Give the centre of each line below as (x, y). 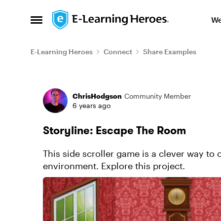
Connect (118, 52)
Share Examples (170, 52)
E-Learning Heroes (62, 52)
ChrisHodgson (97, 96)
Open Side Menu (65, 23)
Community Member (158, 96)
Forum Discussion (96, 86)
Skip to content (91, 17)
